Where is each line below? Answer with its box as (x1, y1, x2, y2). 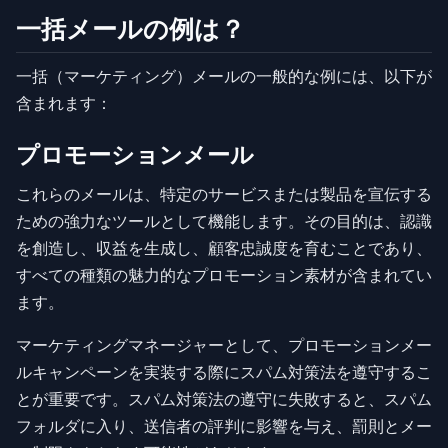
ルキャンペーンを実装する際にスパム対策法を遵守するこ (16, 361, 432, 382)
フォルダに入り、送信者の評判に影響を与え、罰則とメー (16, 415, 432, 436)
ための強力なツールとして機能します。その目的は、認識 (16, 210, 432, 231)
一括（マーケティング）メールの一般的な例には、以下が (16, 65, 432, 86)
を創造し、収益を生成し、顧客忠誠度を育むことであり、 (16, 237, 432, 258)
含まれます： (16, 92, 112, 113)
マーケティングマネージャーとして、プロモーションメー (16, 334, 432, 355)
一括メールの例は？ (16, 14, 245, 45)
